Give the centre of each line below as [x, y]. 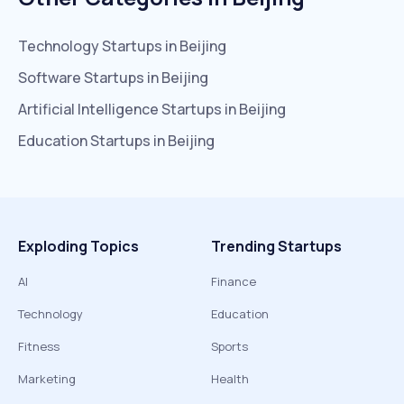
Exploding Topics [78, 246]
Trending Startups [276, 246]
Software [50, 78]
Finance [234, 281]
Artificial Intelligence [88, 109]
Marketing [47, 379]
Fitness [39, 346]
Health [230, 379]
